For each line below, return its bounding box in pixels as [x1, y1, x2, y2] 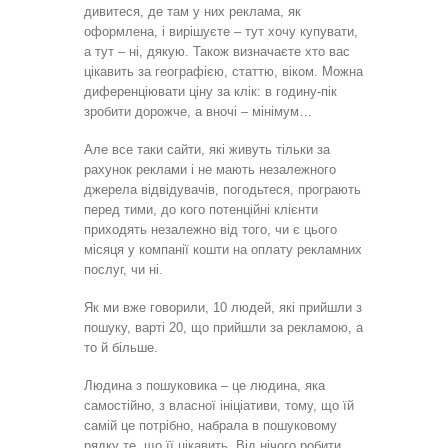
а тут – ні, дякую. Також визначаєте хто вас [84, 43, 350, 59]
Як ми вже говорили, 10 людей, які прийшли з [84, 299, 362, 315]
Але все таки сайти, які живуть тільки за [84, 141, 330, 157]
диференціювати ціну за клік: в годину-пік [84, 83, 337, 99]
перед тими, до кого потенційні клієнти [84, 201, 318, 217]
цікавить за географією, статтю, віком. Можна [84, 63, 363, 79]
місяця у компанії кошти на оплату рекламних [84, 241, 362, 257]
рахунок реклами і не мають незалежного [84, 161, 336, 177]
